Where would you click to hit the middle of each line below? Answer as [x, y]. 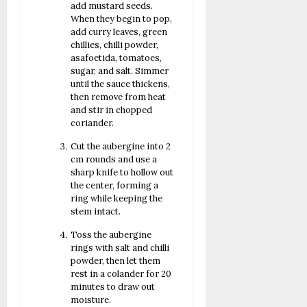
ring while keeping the [117, 198]
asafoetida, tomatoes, [116, 58]
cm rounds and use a [114, 159]
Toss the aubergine [111, 234]
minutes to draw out [113, 286]
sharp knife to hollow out [122, 172]
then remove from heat [119, 97]
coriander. [93, 123]
